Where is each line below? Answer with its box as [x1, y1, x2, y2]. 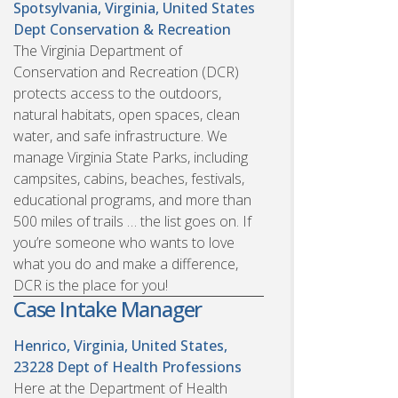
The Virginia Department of [13, 40, 182, 60]
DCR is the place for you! [13, 275, 168, 295]
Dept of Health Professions [57, 356, 242, 377]
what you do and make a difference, [13, 253, 238, 274]
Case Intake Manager [13, 293, 203, 323]
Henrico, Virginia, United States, [13, 335, 227, 355]
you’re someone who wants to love [13, 232, 235, 252]
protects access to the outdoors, [13, 83, 221, 103]
